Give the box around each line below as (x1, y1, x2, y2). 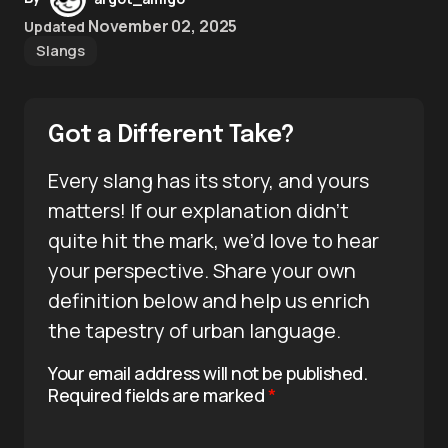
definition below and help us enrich (48, 286, 370, 314)
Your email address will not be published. (48, 360, 368, 385)
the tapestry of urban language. (48, 316, 341, 344)
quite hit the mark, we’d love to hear (48, 226, 379, 254)
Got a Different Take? (48, 122, 295, 148)
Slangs (36, 39, 86, 61)
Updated (24, 16, 86, 36)
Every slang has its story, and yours (48, 166, 369, 194)
